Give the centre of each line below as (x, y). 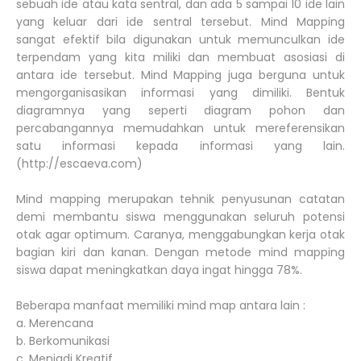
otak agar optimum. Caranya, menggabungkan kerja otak (180, 235)
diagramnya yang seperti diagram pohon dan (180, 111)
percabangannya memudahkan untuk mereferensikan (180, 129)
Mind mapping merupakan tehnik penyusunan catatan (180, 199)
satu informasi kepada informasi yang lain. (180, 146)
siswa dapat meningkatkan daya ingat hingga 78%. (159, 270)
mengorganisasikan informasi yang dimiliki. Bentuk (180, 93)
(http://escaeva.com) (79, 164)
